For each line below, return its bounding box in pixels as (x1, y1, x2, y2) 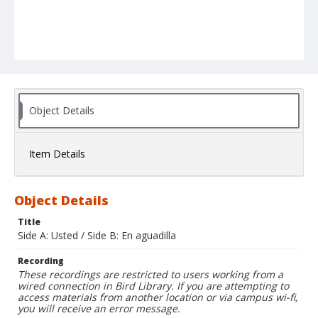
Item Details (29, 147, 85, 161)
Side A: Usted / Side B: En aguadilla (18, 229, 176, 243)
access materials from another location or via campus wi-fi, (18, 290, 298, 305)
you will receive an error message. (18, 302, 180, 316)
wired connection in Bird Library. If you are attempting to (18, 279, 289, 293)
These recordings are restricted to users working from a (18, 268, 283, 282)
